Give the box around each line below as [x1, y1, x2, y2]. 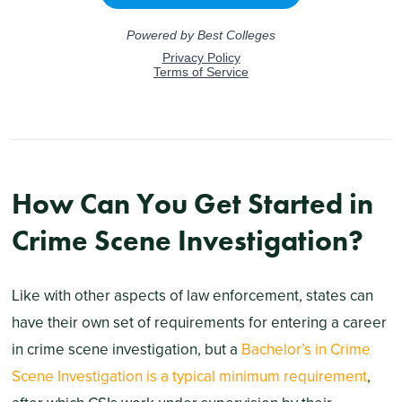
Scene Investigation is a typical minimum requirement [11, 364, 367, 388]
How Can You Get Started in [11, 186, 373, 223]
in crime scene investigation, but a [11, 337, 241, 361]
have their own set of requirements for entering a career [11, 310, 387, 334]
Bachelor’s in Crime [240, 337, 371, 361]
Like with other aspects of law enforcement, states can [11, 284, 373, 307]
